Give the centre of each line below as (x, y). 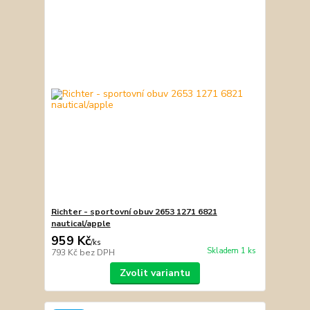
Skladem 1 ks (231, 251)
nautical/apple (81, 224)
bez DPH (97, 253)
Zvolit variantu (155, 273)
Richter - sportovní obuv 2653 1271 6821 (134, 212)
